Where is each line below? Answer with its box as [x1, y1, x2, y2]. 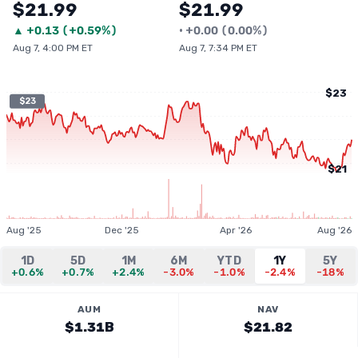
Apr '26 [220, 225, 253, 236]
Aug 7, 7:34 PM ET [179, 42, 257, 54]
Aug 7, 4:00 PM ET [13, 42, 93, 54]
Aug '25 [6, 225, 42, 236]
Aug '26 [317, 225, 352, 236]
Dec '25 [105, 225, 140, 236]
